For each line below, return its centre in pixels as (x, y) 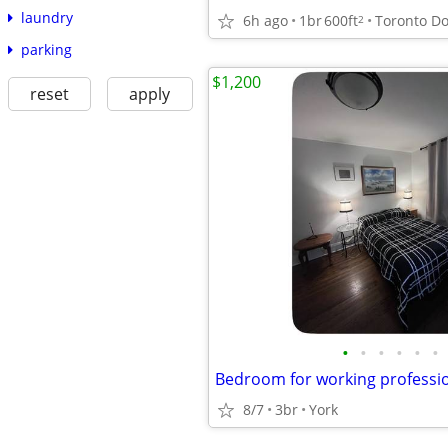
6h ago (265, 20)
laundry (46, 18)
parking (46, 50)
